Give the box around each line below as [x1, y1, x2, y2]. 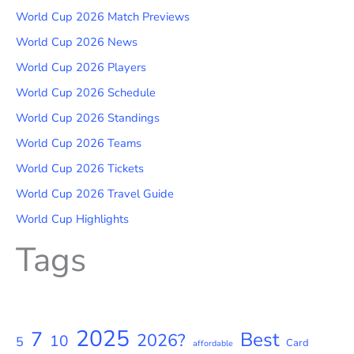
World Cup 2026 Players [16, 59, 146, 76]
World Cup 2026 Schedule [16, 85, 156, 101]
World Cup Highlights [16, 210, 129, 227]
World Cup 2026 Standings [16, 110, 160, 126]
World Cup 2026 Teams [16, 134, 141, 151]
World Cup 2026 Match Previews [16, 9, 190, 25]
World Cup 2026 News [16, 34, 137, 51]
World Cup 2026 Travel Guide [16, 185, 174, 201]
